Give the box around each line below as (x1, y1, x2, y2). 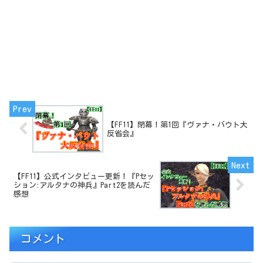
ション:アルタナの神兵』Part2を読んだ (14, 181, 150, 189)
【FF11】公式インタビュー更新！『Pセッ (14, 172, 154, 180)
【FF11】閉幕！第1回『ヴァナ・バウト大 (107, 120, 248, 129)
